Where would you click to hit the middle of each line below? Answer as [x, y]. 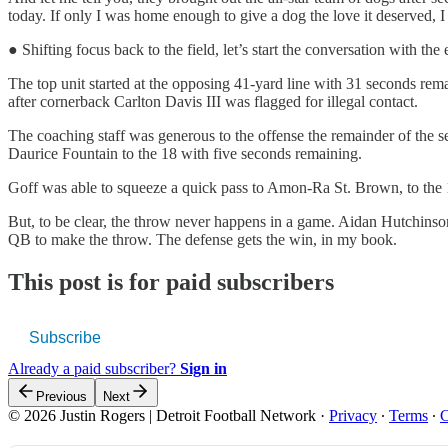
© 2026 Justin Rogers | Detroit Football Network [162, 415]
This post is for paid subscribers [171, 281]
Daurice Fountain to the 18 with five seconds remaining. [185, 153]
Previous [61, 396]
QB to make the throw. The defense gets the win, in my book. [202, 239]
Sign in [203, 368]
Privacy [353, 415]
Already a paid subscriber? [94, 368]
